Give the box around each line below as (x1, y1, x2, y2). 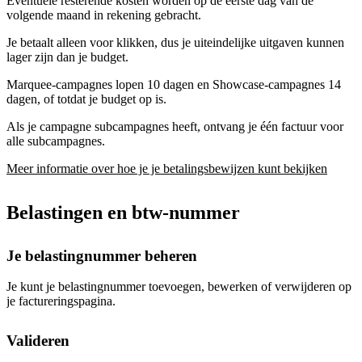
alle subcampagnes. (6, 133, 105, 148)
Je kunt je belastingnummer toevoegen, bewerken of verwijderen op (6, 280, 351, 294)
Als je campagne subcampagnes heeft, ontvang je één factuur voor (6, 119, 343, 133)
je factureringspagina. (6, 294, 116, 309)
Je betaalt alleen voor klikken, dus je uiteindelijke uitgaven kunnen (6, 35, 344, 49)
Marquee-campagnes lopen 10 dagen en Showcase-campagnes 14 (6, 77, 341, 91)
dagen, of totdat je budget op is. (6, 91, 166, 106)
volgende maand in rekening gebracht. (6, 7, 201, 22)
